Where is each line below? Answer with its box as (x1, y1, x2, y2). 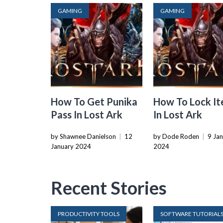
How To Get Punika (51, 95, 137, 108)
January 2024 (51, 142, 91, 150)
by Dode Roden (153, 132, 200, 140)
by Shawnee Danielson (51, 132, 116, 140)
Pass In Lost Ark (51, 108, 122, 120)
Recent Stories (51, 176, 167, 199)
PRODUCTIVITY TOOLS (58, 210, 119, 218)
